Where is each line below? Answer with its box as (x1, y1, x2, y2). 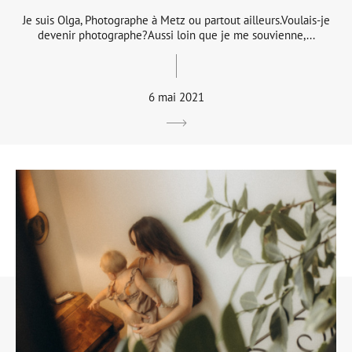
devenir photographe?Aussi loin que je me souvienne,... (37, 27, 315, 43)
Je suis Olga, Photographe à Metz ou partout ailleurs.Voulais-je (22, 13, 330, 28)
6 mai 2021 (148, 90, 204, 105)
